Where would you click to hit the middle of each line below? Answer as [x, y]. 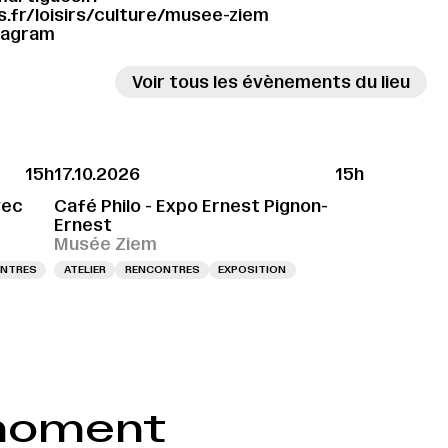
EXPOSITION [252, 270]
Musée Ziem [106, 243]
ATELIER [84, 270]
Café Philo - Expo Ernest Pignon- [191, 205]
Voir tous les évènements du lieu [271, 81]
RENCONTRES [162, 270]
